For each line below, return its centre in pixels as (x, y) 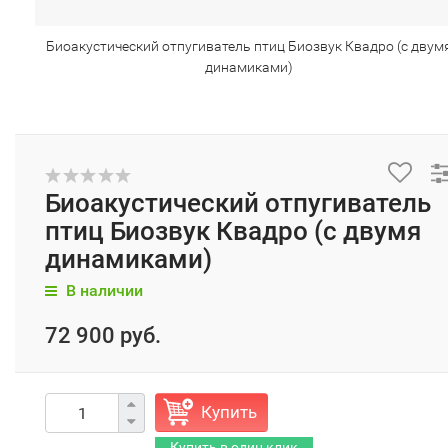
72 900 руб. (103, 335)
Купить (229, 412)
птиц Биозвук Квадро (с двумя (233, 231)
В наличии (102, 290)
